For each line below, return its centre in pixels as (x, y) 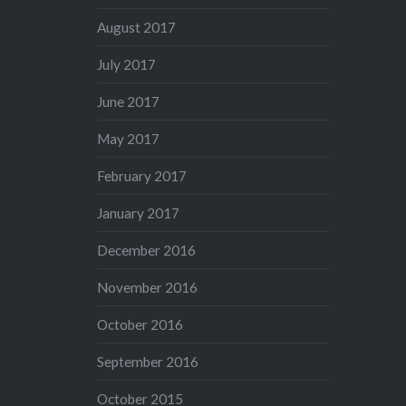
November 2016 (148, 287)
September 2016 (148, 361)
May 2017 (129, 138)
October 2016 (140, 324)
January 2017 (139, 213)
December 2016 (147, 250)
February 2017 (142, 175)
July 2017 (127, 64)
